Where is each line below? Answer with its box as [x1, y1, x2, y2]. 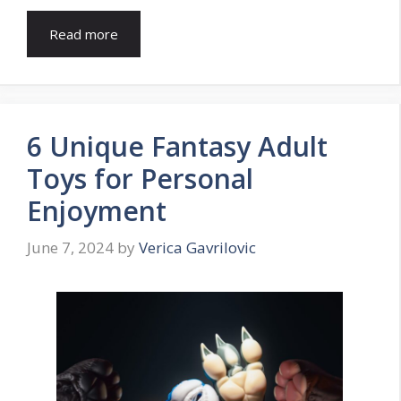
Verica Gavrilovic [139, 237, 256, 259]
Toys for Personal [27, 159, 253, 197]
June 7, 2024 [27, 237, 114, 259]
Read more [49, 24, 118, 43]
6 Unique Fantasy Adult [27, 127, 328, 165]
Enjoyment [27, 192, 166, 229]
